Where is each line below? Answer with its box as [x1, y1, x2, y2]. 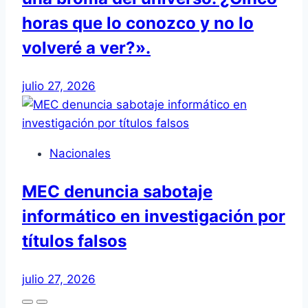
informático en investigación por [22, 206, 285, 227]
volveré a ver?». [22, 38, 151, 58]
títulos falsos [22, 231, 126, 252]
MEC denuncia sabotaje [22, 181, 212, 202]
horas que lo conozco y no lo [22, 13, 254, 34]
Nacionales [49, 146, 111, 161]
